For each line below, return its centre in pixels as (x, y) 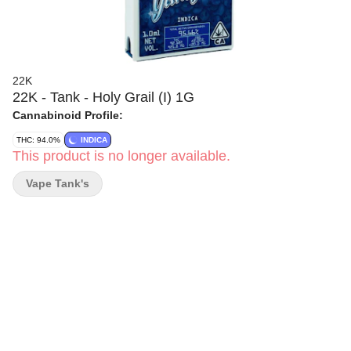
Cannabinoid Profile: (68, 115)
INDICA (94, 140)
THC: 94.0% (38, 140)
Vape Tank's (58, 183)
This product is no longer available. (121, 156)
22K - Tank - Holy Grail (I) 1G (103, 97)
